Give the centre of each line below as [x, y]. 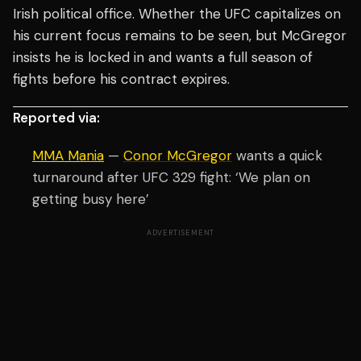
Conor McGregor [178, 156]
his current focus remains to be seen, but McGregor [180, 36]
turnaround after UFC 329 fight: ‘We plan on [171, 178]
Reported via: [56, 118]
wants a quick [277, 156]
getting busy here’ [91, 199]
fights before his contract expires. [121, 79]
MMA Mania [68, 156]
